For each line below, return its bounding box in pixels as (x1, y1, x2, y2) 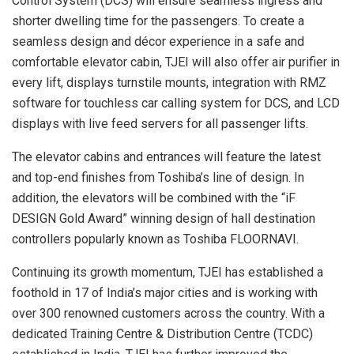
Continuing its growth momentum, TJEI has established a (12, 265, 323, 281)
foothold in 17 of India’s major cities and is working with (12, 285, 318, 301)
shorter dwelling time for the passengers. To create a (12, 13, 304, 29)
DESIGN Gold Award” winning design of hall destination (12, 211, 315, 227)
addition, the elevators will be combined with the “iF (12, 190, 296, 206)
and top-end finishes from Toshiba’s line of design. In (12, 170, 304, 186)
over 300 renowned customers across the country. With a (12, 306, 325, 322)
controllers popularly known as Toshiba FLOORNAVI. (12, 232, 299, 247)
